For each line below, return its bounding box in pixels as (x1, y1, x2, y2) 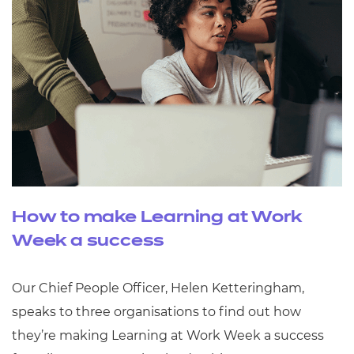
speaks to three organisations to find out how (12, 303, 301, 319)
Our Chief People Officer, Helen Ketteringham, (12, 280, 304, 296)
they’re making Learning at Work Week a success (12, 327, 324, 343)
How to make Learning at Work (12, 209, 302, 225)
